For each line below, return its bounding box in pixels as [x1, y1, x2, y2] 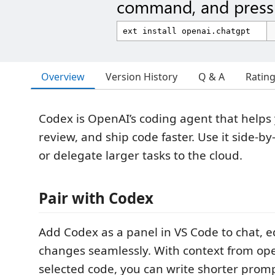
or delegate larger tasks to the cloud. [39, 147, 242, 163]
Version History [106, 70, 177, 83]
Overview [41, 69, 85, 83]
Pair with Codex [39, 188, 153, 208]
